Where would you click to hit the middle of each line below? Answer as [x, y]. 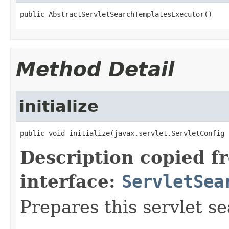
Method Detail [95, 69]
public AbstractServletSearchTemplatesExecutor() [116, 14]
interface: [71, 181]
